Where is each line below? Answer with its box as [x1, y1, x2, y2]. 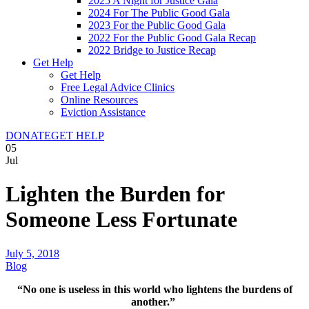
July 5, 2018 [6, 247, 59, 259]
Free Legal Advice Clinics [61, 81, 175, 93]
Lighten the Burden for [6, 181, 224, 207]
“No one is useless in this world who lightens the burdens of [17, 283, 292, 295]
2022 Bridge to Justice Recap [88, 44, 216, 56]
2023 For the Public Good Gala [88, 19, 226, 31]
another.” [131, 295, 178, 308]
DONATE [6, 130, 51, 141]
